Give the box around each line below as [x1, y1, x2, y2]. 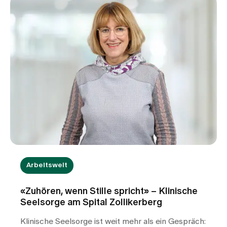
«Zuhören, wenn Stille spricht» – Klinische [20, 187, 198, 197]
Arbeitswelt [26, 162, 67, 169]
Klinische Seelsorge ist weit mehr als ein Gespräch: [20, 217, 206, 226]
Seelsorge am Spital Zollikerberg [20, 198, 162, 208]
